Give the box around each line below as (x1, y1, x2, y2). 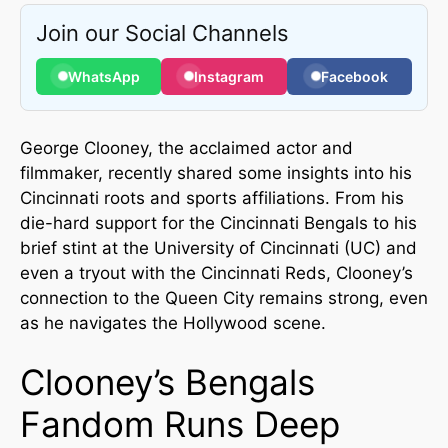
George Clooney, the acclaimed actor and (20, 137, 353, 158)
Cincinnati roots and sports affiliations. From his (20, 187, 404, 208)
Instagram (193, 67, 264, 85)
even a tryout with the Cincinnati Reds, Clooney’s (20, 262, 413, 283)
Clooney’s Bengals (20, 361, 315, 403)
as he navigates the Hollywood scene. (20, 312, 326, 333)
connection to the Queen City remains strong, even (20, 287, 428, 308)
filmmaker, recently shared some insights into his (20, 162, 412, 183)
